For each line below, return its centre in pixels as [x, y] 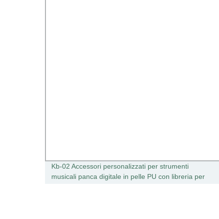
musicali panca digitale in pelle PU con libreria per [128, 176]
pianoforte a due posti [85, 187]
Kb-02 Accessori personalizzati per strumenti [120, 166]
